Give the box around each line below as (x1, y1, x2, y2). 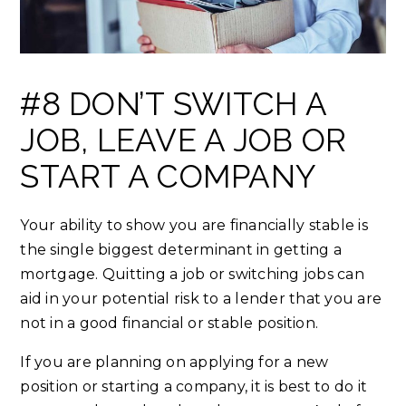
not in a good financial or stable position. (20, 314, 319, 332)
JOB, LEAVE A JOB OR (20, 121, 347, 159)
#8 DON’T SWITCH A (20, 84, 327, 122)
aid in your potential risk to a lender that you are (20, 289, 382, 307)
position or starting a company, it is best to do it (20, 377, 368, 395)
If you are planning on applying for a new (20, 353, 329, 371)
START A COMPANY (20, 157, 317, 195)
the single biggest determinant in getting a (20, 240, 343, 258)
